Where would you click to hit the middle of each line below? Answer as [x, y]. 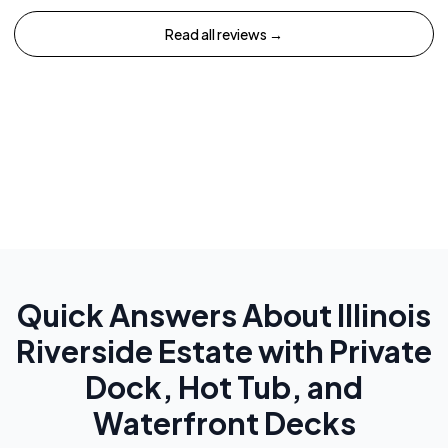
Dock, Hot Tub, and [224, 387]
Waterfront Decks [224, 423]
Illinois [384, 315]
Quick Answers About [177, 315]
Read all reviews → [224, 34]
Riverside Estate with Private [224, 351]
